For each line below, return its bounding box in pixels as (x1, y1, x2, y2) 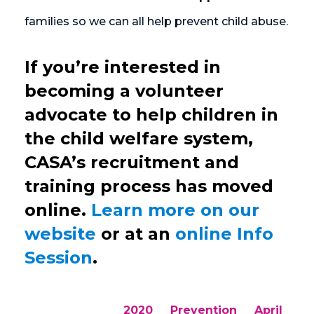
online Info (175, 224, 273, 245)
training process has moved (25, 176, 273, 197)
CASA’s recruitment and (25, 152, 239, 173)
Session (25, 247, 93, 268)
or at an (96, 224, 175, 245)
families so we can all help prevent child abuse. (25, 15, 288, 29)
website (25, 224, 96, 245)
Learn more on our (91, 200, 259, 221)
